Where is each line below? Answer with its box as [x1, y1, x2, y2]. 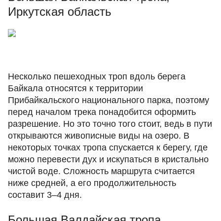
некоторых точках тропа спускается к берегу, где [8, 143, 208, 152]
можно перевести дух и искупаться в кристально [8, 154, 209, 164]
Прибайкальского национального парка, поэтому [8, 95, 209, 105]
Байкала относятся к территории [8, 83, 143, 93]
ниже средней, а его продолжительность [8, 178, 176, 188]
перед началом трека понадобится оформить [8, 107, 196, 117]
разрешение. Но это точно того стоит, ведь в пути [8, 119, 212, 129]
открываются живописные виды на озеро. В [8, 131, 189, 141]
